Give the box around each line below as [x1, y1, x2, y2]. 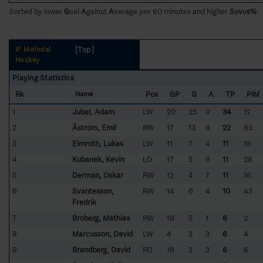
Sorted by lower [9, 6, 64, 16]
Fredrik [72, 197, 96, 207]
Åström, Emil [72, 123, 116, 132]
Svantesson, [72, 186, 114, 195]
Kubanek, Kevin [72, 154, 124, 164]
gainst [86, 6, 109, 16]
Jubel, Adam [72, 107, 114, 116]
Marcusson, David [72, 229, 133, 238]
